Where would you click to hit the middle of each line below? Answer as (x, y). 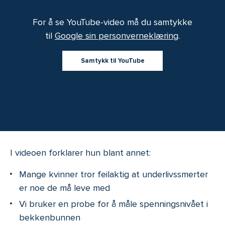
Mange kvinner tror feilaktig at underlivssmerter (114, 175)
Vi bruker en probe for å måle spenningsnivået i (114, 204)
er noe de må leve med (65, 188)
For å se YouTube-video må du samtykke (113, 22)
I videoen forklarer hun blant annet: (80, 153)
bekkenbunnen (50, 217)
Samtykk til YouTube (113, 61)
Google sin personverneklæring (117, 36)
